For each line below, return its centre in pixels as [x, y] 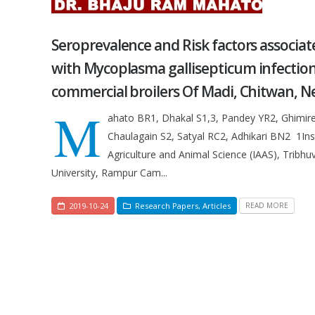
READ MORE [267, 206]
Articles [217, 205]
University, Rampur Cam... [109, 173]
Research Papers [167, 205]
